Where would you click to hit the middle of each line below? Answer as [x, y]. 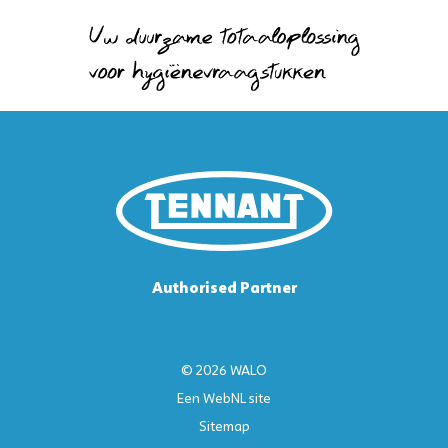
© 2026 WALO [224, 371]
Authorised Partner [224, 288]
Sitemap [224, 427]
